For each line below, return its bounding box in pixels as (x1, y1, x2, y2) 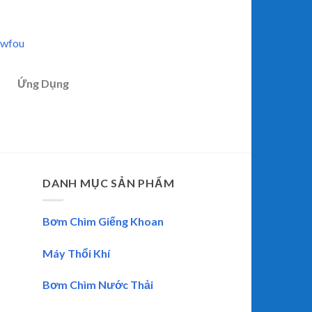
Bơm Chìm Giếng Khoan (42, 214, 164, 228)
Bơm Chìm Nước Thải (42, 278, 153, 292)
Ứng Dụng (17, 77, 69, 91)
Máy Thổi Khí (42, 246, 110, 260)
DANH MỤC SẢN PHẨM (42, 176, 175, 190)
